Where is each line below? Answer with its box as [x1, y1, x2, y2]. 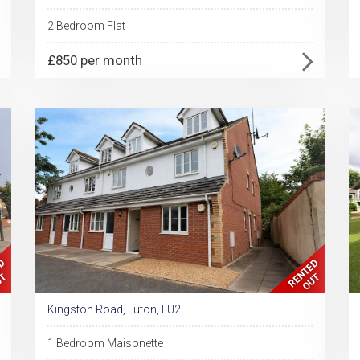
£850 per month [47, 52, 142, 68]
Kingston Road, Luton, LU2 [47, 303, 181, 316]
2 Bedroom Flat [47, 19, 125, 32]
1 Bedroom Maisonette [47, 337, 163, 350]
